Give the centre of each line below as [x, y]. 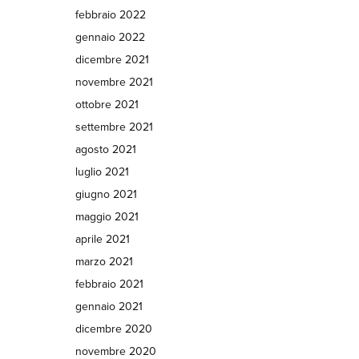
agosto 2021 [105, 149]
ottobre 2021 [107, 105]
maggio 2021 [107, 217]
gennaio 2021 [109, 307]
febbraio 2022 [110, 15]
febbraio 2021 [109, 284]
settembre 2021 [114, 127]
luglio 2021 [102, 172]
